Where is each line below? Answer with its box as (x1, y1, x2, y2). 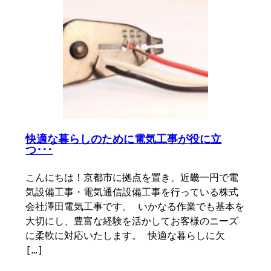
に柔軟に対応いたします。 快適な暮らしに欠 (25, 230, 226, 241)
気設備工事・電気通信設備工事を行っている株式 (25, 186, 239, 198)
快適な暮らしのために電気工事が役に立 (25, 133, 222, 145)
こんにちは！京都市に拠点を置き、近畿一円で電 (25, 172, 239, 183)
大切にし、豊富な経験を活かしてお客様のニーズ (25, 215, 239, 227)
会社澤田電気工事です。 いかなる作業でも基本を (25, 201, 245, 212)
